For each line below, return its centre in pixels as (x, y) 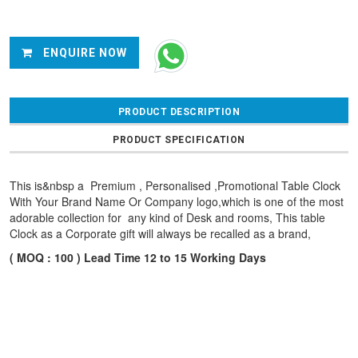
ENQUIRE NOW (84, 53)
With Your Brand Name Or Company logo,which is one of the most (177, 202)
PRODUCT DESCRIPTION (179, 112)
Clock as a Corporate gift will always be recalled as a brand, (160, 234)
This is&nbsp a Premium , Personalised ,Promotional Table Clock (175, 186)
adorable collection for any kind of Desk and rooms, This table (167, 218)
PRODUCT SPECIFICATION (179, 140)
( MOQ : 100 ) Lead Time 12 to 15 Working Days (138, 258)
